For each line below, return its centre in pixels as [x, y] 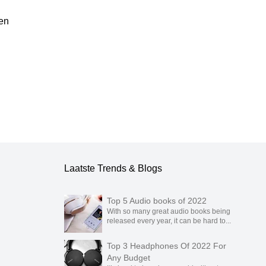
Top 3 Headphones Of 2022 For [167, 246]
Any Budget [129, 258]
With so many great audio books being [169, 211]
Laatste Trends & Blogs [113, 168]
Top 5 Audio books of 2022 [157, 201]
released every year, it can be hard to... [169, 221]
